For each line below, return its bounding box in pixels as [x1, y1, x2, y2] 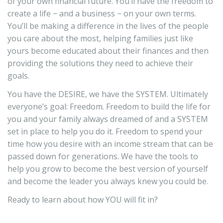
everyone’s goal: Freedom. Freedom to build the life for [7, 101, 211, 112]
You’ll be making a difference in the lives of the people [7, 20, 209, 32]
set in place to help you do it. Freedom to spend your [7, 126, 203, 137]
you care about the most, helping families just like [7, 33, 193, 44]
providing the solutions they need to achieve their [7, 58, 193, 69]
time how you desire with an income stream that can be [7, 138, 213, 150]
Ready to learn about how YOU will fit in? [7, 194, 158, 206]
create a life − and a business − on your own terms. [7, 8, 196, 19]
